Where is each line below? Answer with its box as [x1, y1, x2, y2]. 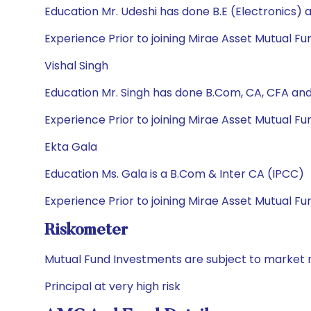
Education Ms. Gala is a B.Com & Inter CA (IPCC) [44, 166, 304, 182]
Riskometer [44, 222, 128, 239]
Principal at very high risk [44, 278, 180, 294]
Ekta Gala [44, 139, 97, 155]
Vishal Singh [44, 58, 108, 74]
